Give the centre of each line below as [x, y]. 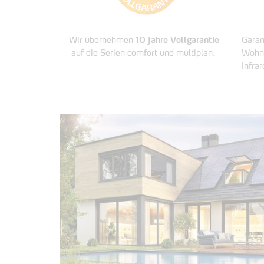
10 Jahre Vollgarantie [177, 41]
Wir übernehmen [102, 41]
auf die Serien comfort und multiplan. [142, 54]
